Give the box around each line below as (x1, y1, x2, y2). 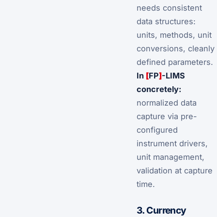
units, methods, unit (137, 30, 212, 40)
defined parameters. (137, 57, 213, 67)
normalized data (137, 97, 197, 108)
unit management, (137, 152, 204, 162)
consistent (163, 2, 202, 13)
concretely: (137, 84, 181, 94)
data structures (137, 16, 193, 26)
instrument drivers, (137, 138, 208, 148)
